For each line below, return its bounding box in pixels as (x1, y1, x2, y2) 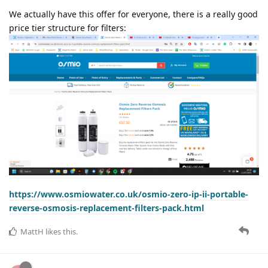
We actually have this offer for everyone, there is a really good (9, 8, 258, 20)
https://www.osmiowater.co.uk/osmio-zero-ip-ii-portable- (9, 188, 248, 200)
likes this (44, 226, 76, 237)
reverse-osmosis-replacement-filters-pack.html (9, 202, 204, 214)
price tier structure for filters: (9, 22, 126, 33)
